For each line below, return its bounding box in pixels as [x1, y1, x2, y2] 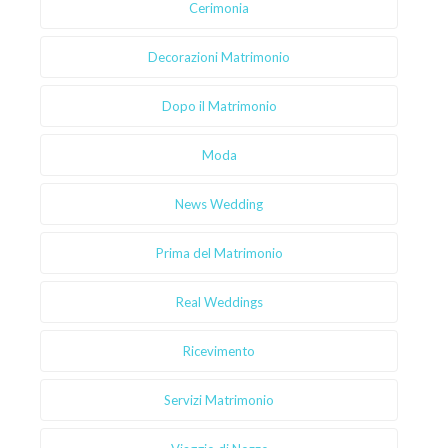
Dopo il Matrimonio [161, 98, 277, 115]
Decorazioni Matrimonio [148, 49, 290, 66]
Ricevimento [183, 343, 255, 360]
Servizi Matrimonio [164, 392, 274, 409]
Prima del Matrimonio [155, 245, 283, 262]
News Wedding [175, 196, 263, 213]
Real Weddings [175, 294, 263, 311]
